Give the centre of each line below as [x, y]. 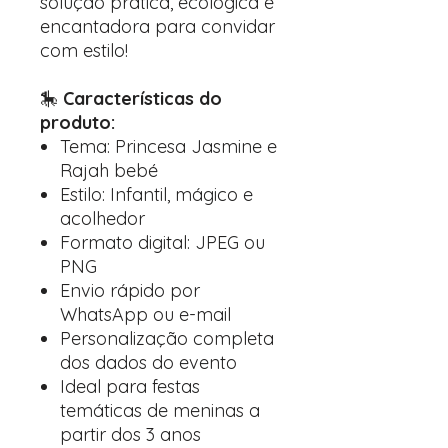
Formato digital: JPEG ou [162, 242]
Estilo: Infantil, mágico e [156, 194]
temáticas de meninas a [160, 410]
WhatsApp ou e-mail [145, 314]
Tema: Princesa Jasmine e [168, 146]
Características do [142, 98]
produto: [77, 122]
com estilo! [84, 50]
